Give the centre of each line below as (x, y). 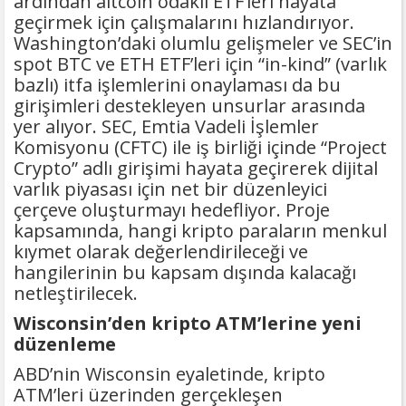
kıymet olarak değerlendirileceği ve (161, 252)
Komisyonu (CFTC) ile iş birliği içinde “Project (200, 148)
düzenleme (65, 344)
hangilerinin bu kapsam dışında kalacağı (185, 273)
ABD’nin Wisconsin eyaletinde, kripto (169, 374)
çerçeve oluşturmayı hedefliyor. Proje (172, 210)
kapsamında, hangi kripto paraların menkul (200, 231)
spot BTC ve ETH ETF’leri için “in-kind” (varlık (200, 64)
